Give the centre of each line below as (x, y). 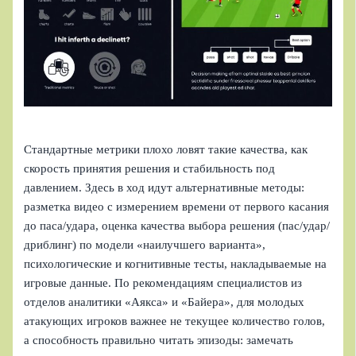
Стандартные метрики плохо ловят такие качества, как (166, 149)
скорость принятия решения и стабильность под (150, 168)
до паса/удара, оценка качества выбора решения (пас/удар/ (177, 225)
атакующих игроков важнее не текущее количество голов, (175, 321)
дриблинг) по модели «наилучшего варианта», (145, 244)
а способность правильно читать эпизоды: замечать (159, 340)
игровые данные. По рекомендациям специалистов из (163, 282)
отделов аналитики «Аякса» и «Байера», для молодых (164, 302)
